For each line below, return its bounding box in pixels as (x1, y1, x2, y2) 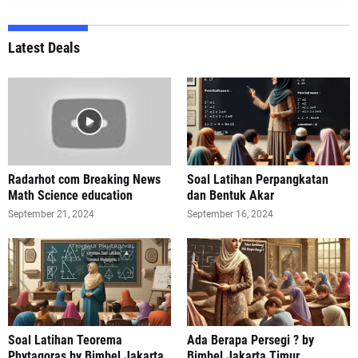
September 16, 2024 (187, 208, 273, 220)
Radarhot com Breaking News (8, 171, 161, 187)
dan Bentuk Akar (187, 187, 274, 203)
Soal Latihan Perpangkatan (187, 171, 328, 187)
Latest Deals (8, 38, 80, 56)
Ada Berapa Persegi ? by (187, 332, 314, 348)
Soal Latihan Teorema (8, 332, 122, 348)
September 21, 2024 (8, 208, 94, 220)
